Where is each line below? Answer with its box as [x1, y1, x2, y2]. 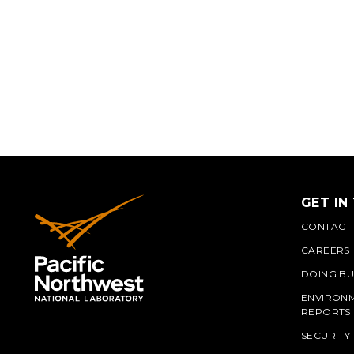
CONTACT [301, 220, 352, 232]
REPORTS [301, 306, 351, 318]
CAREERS [301, 244, 350, 256]
